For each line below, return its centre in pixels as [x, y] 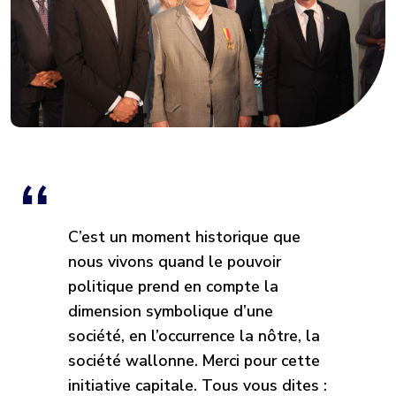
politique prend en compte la [173, 286]
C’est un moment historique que [184, 236]
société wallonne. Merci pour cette [194, 360]
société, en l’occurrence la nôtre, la [194, 335]
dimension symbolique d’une [171, 311]
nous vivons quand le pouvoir [175, 261]
